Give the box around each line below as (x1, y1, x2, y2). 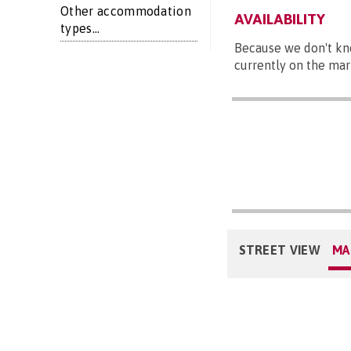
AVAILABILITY (233, 10, 325, 28)
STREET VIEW (238, 243, 321, 258)
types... (60, 21, 100, 35)
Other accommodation (60, 4, 192, 18)
